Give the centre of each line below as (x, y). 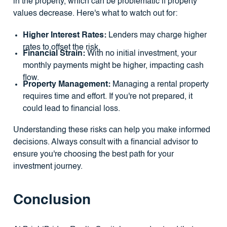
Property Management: (66, 84)
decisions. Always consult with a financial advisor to (105, 142)
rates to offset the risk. (61, 47)
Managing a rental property (159, 84)
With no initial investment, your (141, 54)
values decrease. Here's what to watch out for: (95, 13)
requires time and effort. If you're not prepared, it (107, 97)
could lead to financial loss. (71, 109)
